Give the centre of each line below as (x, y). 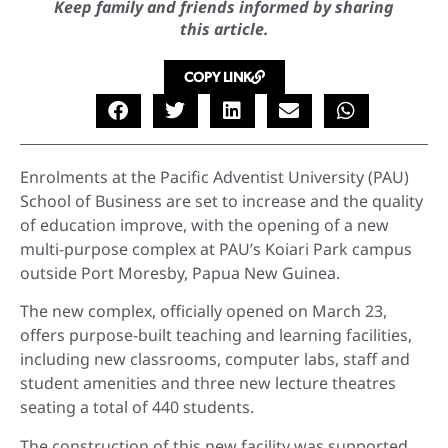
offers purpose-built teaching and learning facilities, (216, 335)
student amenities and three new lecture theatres (208, 383)
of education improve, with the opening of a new (204, 225)
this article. (224, 29)
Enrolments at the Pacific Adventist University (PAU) (214, 177)
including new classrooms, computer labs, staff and (215, 359)
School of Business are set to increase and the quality (221, 201)
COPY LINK (217, 77)
